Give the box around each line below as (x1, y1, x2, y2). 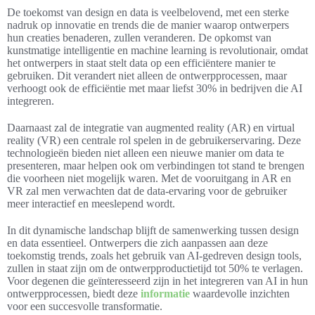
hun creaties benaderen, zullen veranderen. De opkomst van (7, 31, 271, 44)
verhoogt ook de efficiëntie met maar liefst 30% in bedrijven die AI (7, 82, 302, 94)
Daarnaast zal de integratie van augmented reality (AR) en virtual (7, 121, 295, 134)
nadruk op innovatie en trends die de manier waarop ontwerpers (7, 18, 289, 31)
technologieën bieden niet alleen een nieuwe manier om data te (7, 146, 284, 159)
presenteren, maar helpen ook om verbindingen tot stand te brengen (7, 159, 304, 172)
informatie (141, 287, 190, 300)
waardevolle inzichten (190, 287, 290, 300)
